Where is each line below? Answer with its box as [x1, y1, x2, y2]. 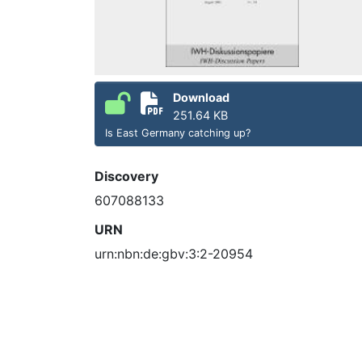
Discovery [95, 167, 158, 184]
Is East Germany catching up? [105, 126, 250, 139]
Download [173, 90, 229, 104]
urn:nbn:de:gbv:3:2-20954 [95, 245, 253, 262]
